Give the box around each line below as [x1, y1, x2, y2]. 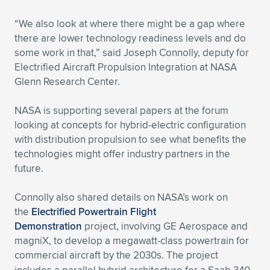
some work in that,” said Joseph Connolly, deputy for [14, 45, 249, 60]
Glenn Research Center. [14, 74, 120, 89]
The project [166, 248, 218, 262]
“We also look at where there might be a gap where [14, 16, 245, 31]
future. [14, 161, 43, 175]
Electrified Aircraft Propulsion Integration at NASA [14, 60, 237, 74]
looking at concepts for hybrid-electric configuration [14, 118, 246, 132]
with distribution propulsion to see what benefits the [14, 132, 246, 146]
